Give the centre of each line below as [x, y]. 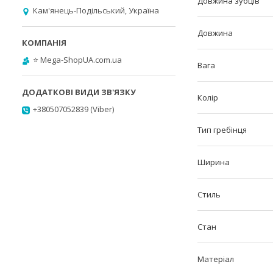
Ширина [214, 162]
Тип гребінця [222, 130]
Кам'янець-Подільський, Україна [96, 10]
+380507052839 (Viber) [73, 109]
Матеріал [216, 259]
